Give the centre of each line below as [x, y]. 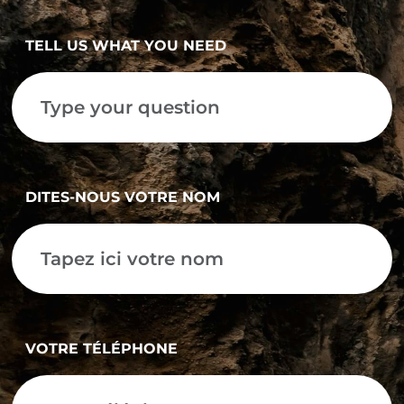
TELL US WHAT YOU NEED [126, 46]
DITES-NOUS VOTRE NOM [123, 197]
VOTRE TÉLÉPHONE [101, 349]
